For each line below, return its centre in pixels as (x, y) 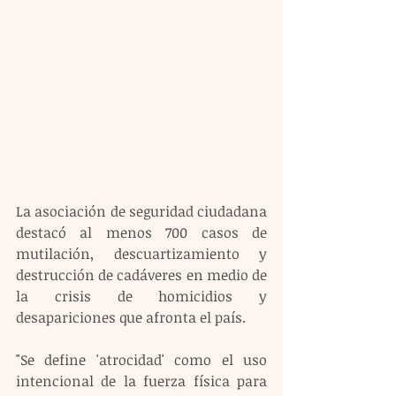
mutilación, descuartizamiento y (141, 254)
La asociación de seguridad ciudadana (141, 212)
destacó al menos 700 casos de (141, 233)
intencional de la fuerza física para (141, 381)
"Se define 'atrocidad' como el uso (141, 360)
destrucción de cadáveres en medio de (141, 275)
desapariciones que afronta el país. (131, 318)
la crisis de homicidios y (141, 297)
